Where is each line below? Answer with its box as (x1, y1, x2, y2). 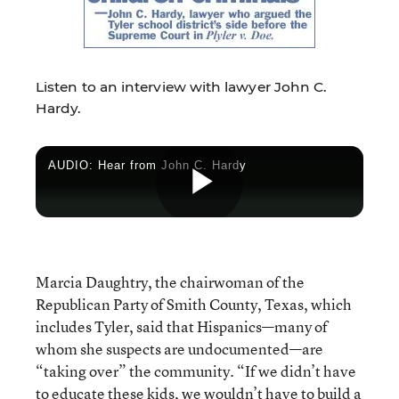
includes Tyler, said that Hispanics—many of (36, 315, 328, 337)
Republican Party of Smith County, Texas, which (36, 293, 352, 314)
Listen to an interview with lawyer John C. (36, 77, 328, 95)
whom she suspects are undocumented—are (36, 338, 323, 359)
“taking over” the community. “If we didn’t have (36, 360, 356, 381)
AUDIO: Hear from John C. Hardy (48, 159, 247, 172)
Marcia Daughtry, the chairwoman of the (36, 271, 305, 292)
